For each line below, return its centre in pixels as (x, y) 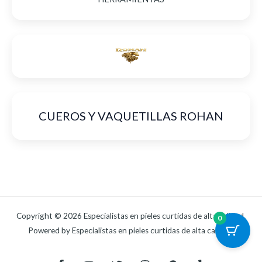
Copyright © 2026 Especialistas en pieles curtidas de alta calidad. (131, 216)
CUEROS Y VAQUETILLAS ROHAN (131, 116)
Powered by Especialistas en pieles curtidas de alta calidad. (131, 231)
